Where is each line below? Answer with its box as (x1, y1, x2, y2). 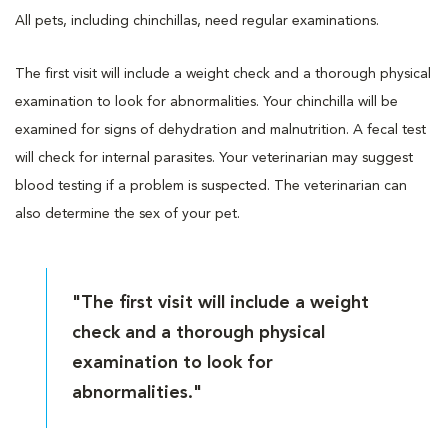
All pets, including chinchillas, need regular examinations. (15, 13, 379, 28)
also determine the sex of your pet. (15, 206, 240, 221)
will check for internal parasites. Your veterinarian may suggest (15, 150, 413, 165)
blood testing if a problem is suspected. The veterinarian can (15, 178, 407, 193)
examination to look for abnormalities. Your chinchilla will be (15, 94, 398, 109)
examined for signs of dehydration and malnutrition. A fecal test (15, 122, 426, 137)
